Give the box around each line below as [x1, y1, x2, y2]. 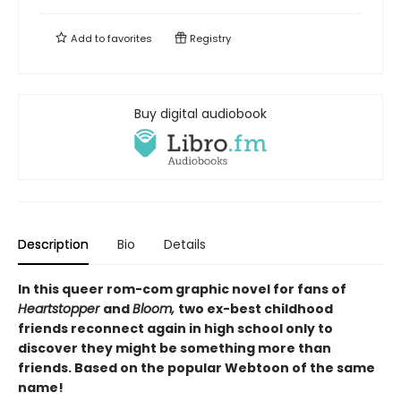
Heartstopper [18, 300, 103, 319]
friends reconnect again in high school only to [18, 320, 333, 338]
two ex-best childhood [178, 300, 333, 319]
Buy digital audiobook [134, 105, 267, 123]
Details [164, 235, 206, 254]
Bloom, [132, 300, 178, 319]
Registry [187, 31, 231, 46]
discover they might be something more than [18, 339, 331, 358]
